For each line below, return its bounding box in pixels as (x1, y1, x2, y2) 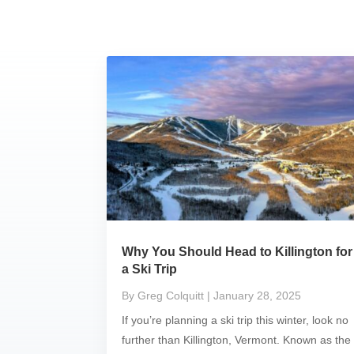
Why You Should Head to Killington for (121, 244, 352, 258)
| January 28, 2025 (206, 288, 301, 302)
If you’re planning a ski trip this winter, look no (121, 313, 348, 326)
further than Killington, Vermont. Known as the (121, 333, 351, 346)
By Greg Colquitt (121, 288, 204, 302)
